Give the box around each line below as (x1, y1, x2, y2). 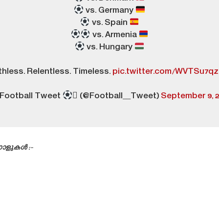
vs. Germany (84, 6, 135, 16)
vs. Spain (89, 19, 130, 28)
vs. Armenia (90, 31, 139, 40)
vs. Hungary (85, 43, 134, 52)
